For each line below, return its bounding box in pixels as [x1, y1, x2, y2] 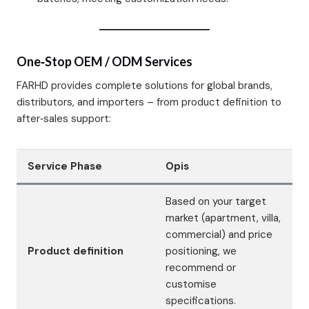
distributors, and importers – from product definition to [17, 94, 281, 109]
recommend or [166, 260, 236, 275]
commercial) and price [166, 227, 272, 241]
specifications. [166, 293, 236, 308]
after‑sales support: [17, 111, 111, 126]
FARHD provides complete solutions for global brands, [17, 78, 272, 92]
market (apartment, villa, [166, 210, 281, 225]
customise [166, 277, 217, 291]
